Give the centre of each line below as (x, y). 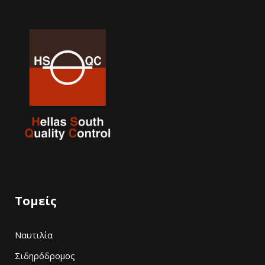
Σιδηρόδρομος (45, 255)
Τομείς (36, 201)
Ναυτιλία (34, 235)
